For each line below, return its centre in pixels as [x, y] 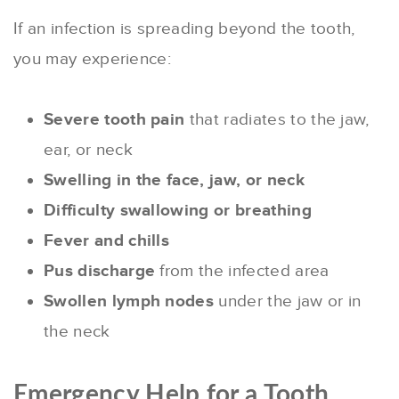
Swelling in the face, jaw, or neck [174, 181]
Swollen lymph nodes [129, 302]
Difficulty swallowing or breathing [178, 211]
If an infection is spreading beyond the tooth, [184, 29]
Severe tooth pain [114, 120]
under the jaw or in [288, 302]
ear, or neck [88, 151]
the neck [77, 332]
